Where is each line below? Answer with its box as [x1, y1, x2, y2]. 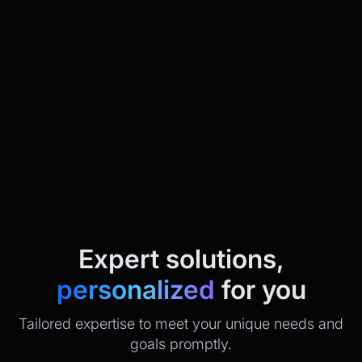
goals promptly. [130, 335, 232, 352]
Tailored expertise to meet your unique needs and [19, 314, 343, 332]
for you [214, 273, 306, 305]
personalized [56, 273, 215, 305]
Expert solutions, [78, 242, 284, 275]
